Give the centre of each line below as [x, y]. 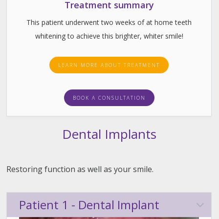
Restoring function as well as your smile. [80, 169]
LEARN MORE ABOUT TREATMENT [109, 65]
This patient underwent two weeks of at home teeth [109, 22]
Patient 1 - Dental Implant [89, 205]
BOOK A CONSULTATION [109, 98]
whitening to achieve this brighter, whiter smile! [109, 36]
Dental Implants [109, 134]
